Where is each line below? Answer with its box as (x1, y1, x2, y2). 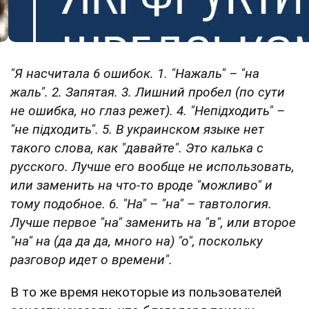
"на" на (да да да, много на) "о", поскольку (10, 232, 263, 249)
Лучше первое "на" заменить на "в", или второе (10, 214, 296, 230)
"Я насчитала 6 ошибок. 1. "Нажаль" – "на (10, 65, 259, 81)
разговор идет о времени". (10, 251, 172, 268)
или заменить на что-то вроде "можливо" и (10, 177, 272, 193)
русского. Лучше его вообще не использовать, (10, 158, 295, 175)
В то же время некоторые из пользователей (10, 283, 281, 300)
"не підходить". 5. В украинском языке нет (10, 121, 264, 137)
